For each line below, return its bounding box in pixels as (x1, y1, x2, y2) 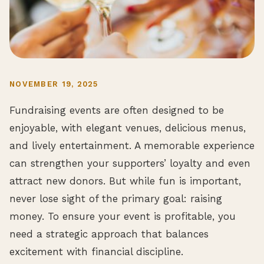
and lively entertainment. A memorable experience (9, 139, 255, 151)
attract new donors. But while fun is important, (9, 174, 241, 187)
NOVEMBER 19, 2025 (9, 80, 98, 88)
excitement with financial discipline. (9, 245, 183, 258)
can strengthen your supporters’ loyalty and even (9, 157, 250, 169)
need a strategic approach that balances (9, 227, 209, 240)
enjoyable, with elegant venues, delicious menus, (9, 121, 246, 134)
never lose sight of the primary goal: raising (9, 192, 222, 204)
